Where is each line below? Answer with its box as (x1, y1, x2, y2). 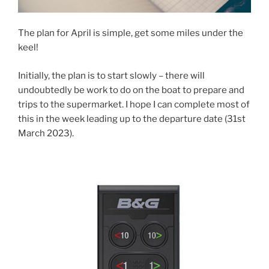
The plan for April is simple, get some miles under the (18, 28, 243, 39)
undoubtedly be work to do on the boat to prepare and (18, 84, 244, 95)
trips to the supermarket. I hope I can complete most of (18, 98, 250, 110)
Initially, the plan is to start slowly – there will (18, 70, 205, 81)
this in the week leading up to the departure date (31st (18, 113, 246, 124)
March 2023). (18, 127, 74, 139)
